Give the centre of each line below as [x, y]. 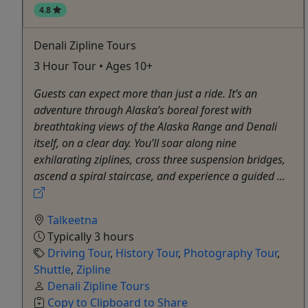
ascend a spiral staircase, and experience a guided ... [159, 176]
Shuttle [52, 270]
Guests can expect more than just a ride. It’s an [145, 94]
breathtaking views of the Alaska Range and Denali [155, 127]
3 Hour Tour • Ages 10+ [93, 66]
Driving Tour [79, 253]
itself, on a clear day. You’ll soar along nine [135, 143]
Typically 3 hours [89, 237]
